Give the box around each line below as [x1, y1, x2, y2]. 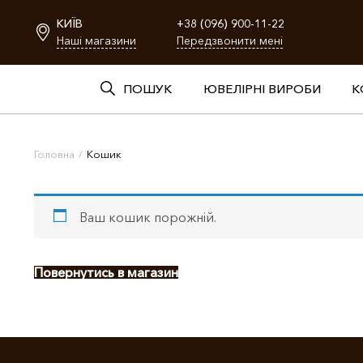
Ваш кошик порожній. [79, 209, 216, 225]
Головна [34, 147, 75, 160]
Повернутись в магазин [34, 264, 178, 280]
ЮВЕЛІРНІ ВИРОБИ [203, 81, 321, 96]
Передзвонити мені [177, 33, 283, 48]
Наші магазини [57, 33, 136, 48]
